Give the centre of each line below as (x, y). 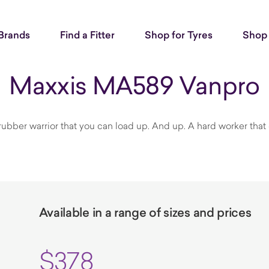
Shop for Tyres (179, 35)
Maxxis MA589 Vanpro (134, 85)
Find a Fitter (87, 35)
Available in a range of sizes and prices (145, 213)
